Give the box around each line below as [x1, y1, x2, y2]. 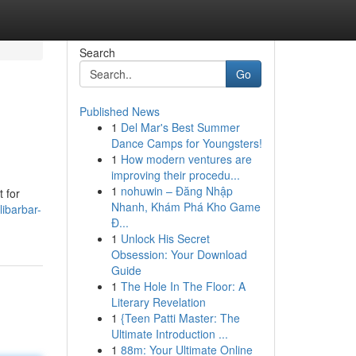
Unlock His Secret [120, 230, 210, 246]
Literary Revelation [110, 294, 206, 310]
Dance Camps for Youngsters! [110, 135, 262, 151]
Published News [79, 103, 160, 119]
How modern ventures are [120, 151, 252, 167]
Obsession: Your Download [110, 246, 247, 262]
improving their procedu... [110, 167, 240, 183]
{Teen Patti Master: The [120, 310, 240, 326]
